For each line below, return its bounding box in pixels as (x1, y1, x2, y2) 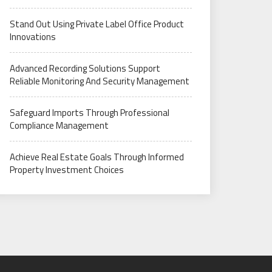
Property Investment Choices (10, 163, 124, 177)
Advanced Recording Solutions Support (10, 61, 160, 75)
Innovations (10, 30, 56, 44)
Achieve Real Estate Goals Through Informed (10, 150, 184, 164)
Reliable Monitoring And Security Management (10, 74, 189, 88)
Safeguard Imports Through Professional (10, 106, 169, 120)
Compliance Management (10, 118, 109, 132)
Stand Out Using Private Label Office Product (10, 17, 184, 31)
